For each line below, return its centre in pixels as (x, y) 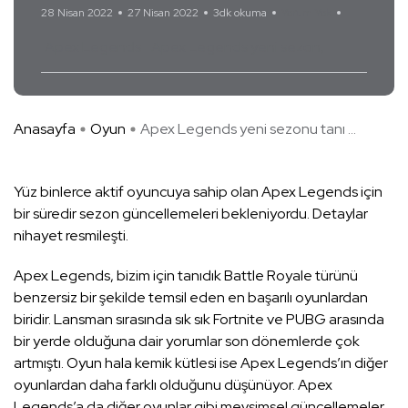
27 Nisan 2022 (163, 13)
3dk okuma (240, 13)
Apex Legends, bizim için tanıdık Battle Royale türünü (186, 276)
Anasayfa (45, 129)
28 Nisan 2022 (77, 13)
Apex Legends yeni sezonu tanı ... (248, 129)
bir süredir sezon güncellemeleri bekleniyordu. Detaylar (191, 214)
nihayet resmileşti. (71, 236)
